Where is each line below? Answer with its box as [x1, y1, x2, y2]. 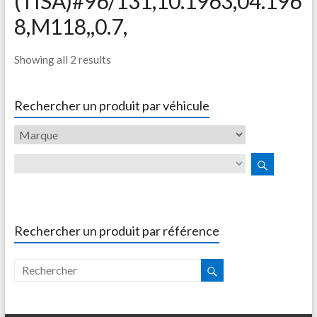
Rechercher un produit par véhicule [13, 98, 209, 113]
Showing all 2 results [13, 53, 111, 66]
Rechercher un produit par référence [13, 223, 219, 238]
